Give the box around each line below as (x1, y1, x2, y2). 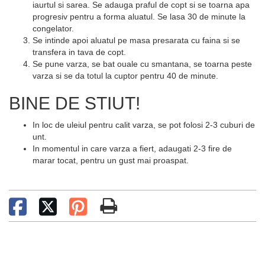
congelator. (33, 24, 74, 33)
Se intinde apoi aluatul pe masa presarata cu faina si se (33, 35, 240, 45)
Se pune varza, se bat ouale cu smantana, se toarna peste (33, 59, 252, 69)
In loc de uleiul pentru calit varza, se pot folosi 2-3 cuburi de (33, 120, 255, 130)
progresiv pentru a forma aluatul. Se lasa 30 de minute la (33, 12, 245, 21)
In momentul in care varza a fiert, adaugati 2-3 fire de (33, 144, 232, 153)
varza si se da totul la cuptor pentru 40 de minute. (33, 71, 218, 80)
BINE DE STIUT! (9, 93, 140, 113)
